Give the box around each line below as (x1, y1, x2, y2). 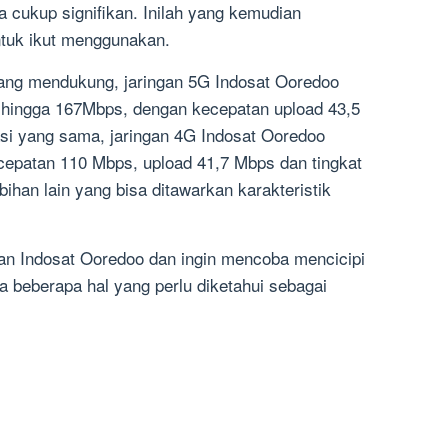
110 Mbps (60, 149, 133, 175)
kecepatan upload (192, 95, 323, 121)
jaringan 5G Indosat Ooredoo (124, 68, 339, 94)
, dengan (123, 95, 192, 121)
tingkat (312, 149, 362, 175)
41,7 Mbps (197, 149, 280, 175)
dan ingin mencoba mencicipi (144, 245, 365, 271)
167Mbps (55, 95, 123, 121)
